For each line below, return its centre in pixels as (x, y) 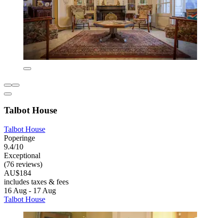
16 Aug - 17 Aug (30, 190)
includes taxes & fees (36, 182)
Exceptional (22, 155)
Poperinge (19, 138)
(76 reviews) (23, 164)
